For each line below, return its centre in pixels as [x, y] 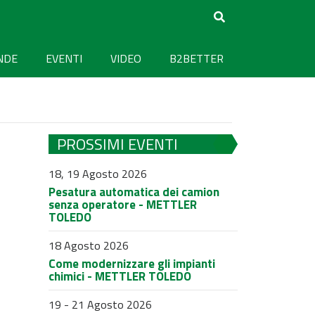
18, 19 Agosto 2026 [97, 174]
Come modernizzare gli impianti [131, 264]
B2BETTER [197, 58]
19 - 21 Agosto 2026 [100, 304]
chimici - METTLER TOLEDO [120, 276]
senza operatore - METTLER [122, 205]
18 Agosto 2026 [88, 245]
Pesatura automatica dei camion [134, 192]
